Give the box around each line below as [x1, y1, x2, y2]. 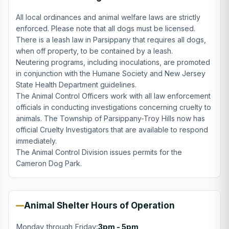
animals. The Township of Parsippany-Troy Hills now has [16, 114, 205, 123]
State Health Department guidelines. [16, 80, 136, 89]
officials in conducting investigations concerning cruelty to [16, 103, 211, 111]
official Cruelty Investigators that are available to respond [16, 125, 208, 134]
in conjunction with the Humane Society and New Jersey [16, 69, 205, 78]
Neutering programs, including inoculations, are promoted [16, 58, 210, 66]
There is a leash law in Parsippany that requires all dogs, [16, 35, 206, 44]
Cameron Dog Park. [16, 159, 82, 168]
